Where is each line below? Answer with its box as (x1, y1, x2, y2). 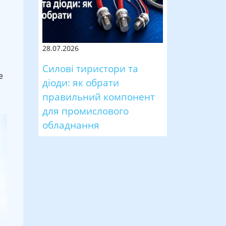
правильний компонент (42, 89, 155, 103)
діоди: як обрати (42, 75, 119, 89)
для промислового (42, 103, 129, 118)
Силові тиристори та (42, 61, 138, 75)
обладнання (42, 118, 99, 132)
